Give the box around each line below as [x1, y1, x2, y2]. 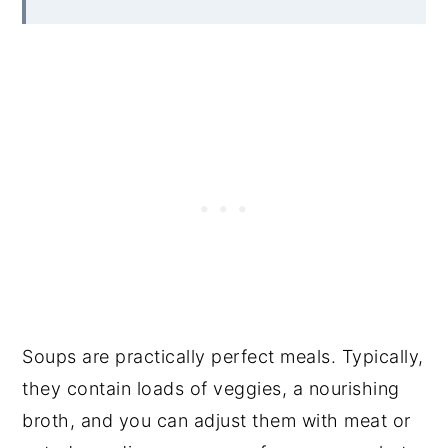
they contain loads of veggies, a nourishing [22, 377, 400, 399]
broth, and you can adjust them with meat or [22, 409, 411, 431]
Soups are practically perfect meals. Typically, [22, 345, 424, 367]
